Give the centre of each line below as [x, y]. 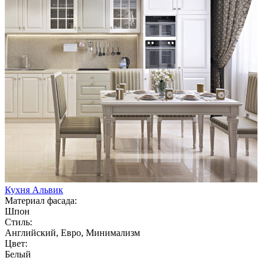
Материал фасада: [41, 200]
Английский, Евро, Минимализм [72, 232]
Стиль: [18, 222]
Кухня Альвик [34, 190]
